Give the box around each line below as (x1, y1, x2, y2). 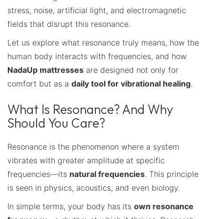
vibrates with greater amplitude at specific (7, 155, 165, 165)
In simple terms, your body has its (7, 201, 134, 211)
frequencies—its (7, 169, 69, 179)
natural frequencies (69, 169, 145, 179)
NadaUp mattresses (7, 65, 84, 75)
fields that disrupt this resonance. (7, 19, 131, 29)
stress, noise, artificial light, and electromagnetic (7, 5, 186, 15)
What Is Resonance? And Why (7, 101, 173, 117)
